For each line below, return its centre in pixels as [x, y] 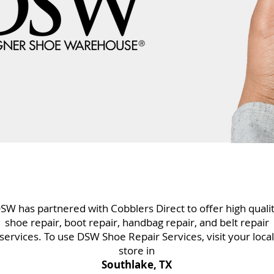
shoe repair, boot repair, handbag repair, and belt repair [137, 222]
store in [137, 250]
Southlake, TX [137, 265]
